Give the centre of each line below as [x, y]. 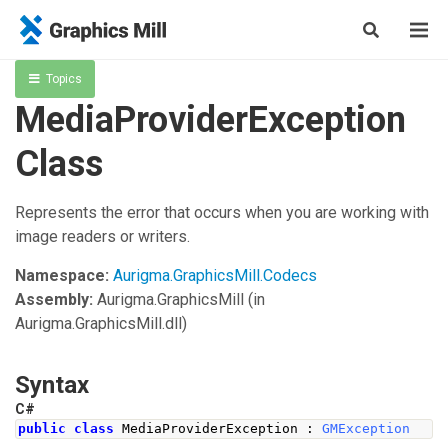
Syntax [52, 385]
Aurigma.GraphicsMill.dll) [101, 323]
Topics [63, 79]
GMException [366, 428]
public [42, 428]
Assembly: [54, 299]
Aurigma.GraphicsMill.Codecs [215, 275]
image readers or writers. [102, 236]
